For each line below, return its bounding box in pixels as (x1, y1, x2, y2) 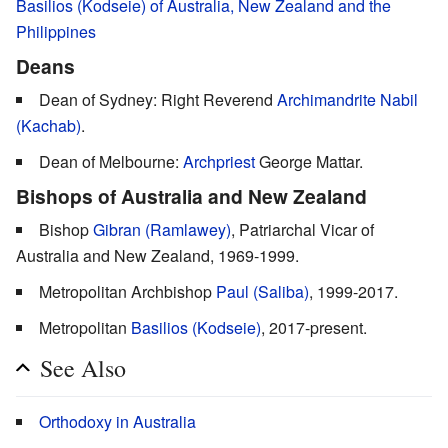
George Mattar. (255, 149, 363, 173)
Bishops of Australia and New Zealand (16, 181, 367, 210)
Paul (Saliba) (216, 279, 309, 303)
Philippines (16, 19, 96, 43)
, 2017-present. (261, 315, 367, 339)
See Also (40, 351, 126, 384)
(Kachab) (16, 113, 81, 137)
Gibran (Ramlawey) (93, 217, 231, 241)
